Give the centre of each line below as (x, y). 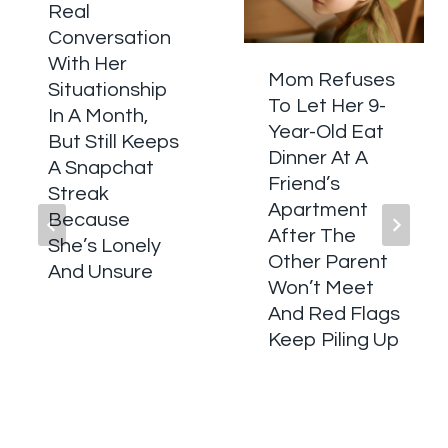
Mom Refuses (331, 80)
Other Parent (328, 262)
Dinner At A (318, 158)
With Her (87, 64)
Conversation (109, 38)
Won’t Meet (321, 288)
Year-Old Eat (326, 132)
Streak (78, 194)
